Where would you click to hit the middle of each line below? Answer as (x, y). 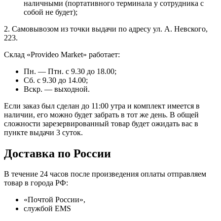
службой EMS (47, 209)
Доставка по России (57, 153)
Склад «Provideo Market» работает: (62, 54)
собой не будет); (51, 12)
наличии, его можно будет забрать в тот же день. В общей (101, 114)
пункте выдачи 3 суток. (43, 132)
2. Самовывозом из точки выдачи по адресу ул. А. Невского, (106, 29)
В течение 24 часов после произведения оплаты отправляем (105, 174)
